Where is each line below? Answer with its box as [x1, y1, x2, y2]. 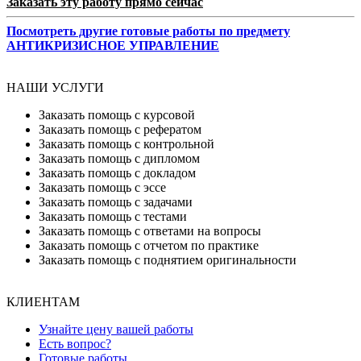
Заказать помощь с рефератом [39, 122, 201, 137]
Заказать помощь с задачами [39, 195, 193, 210]
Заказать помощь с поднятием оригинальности [39, 253, 297, 268]
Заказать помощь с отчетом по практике [39, 239, 259, 253]
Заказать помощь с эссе [39, 180, 166, 195]
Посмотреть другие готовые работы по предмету [6, 24, 290, 39]
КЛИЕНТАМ [6, 295, 80, 309]
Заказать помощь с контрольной [39, 137, 214, 151]
